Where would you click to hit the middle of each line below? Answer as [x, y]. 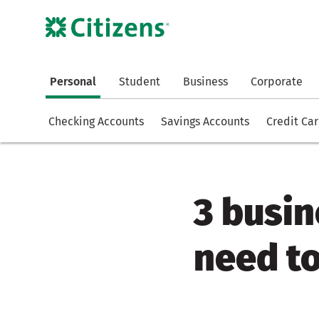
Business [205, 82]
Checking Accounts [96, 122]
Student [140, 82]
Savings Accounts [205, 122]
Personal [73, 82]
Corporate [277, 82]
